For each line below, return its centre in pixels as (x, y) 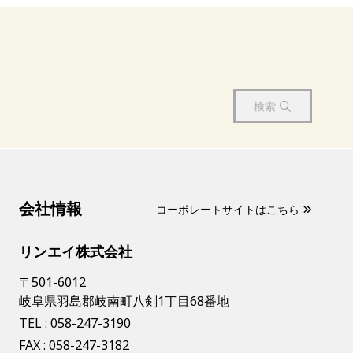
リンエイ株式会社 (76, 251)
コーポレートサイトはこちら (228, 209)
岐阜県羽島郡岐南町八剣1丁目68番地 (124, 301)
